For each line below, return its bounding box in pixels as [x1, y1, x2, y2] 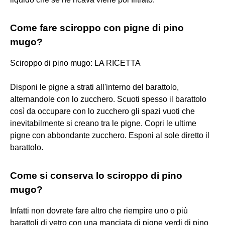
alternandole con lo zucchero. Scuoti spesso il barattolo [10, 94, 206, 103]
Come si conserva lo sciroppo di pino [10, 170, 182, 181]
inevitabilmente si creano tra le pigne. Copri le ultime [10, 119, 196, 128]
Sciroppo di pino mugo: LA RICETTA [10, 58, 141, 67]
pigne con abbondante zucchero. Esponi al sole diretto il [10, 131, 209, 140]
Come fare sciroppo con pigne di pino [10, 22, 184, 33]
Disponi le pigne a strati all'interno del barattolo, [10, 82, 179, 91]
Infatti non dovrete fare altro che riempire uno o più [10, 206, 188, 215]
